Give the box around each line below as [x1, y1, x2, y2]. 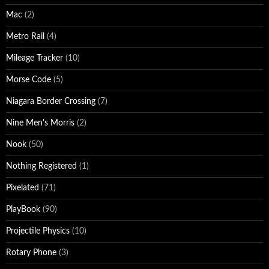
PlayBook [6, 205, 40, 214]
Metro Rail [6, 32, 44, 41]
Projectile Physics [6, 227, 70, 235]
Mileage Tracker [6, 54, 63, 62]
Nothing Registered [6, 162, 77, 171]
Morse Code [6, 76, 51, 84]
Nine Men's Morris [6, 119, 74, 127]
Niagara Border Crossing [6, 97, 95, 106]
